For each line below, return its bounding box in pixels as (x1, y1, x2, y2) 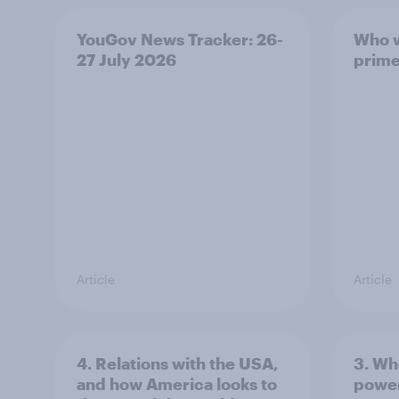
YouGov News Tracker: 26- (77, 29, 283, 50)
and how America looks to (77, 374, 277, 395)
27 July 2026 (77, 50, 176, 70)
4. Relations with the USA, (77, 354, 279, 374)
